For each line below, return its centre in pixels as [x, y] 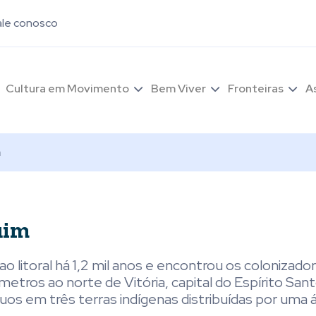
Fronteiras [256, 88]
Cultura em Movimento [67, 88]
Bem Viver [178, 88]
